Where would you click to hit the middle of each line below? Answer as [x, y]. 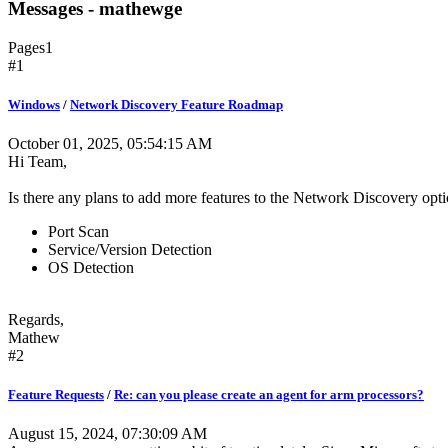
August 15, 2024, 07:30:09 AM [107, 434]
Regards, [36, 319]
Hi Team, [37, 161]
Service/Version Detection [130, 249]
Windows [34, 104]
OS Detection [91, 267]
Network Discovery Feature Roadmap [176, 104]
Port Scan [78, 231]
